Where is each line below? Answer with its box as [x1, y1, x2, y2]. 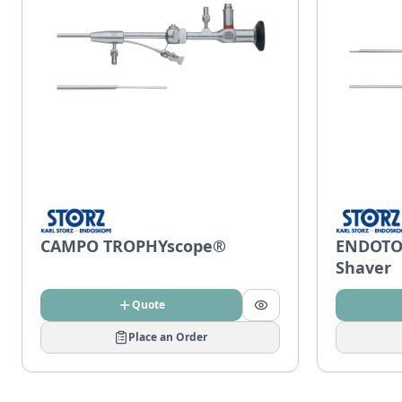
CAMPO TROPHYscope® [40, 235, 226, 257]
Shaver [336, 257, 391, 278]
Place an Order [127, 329, 207, 345]
